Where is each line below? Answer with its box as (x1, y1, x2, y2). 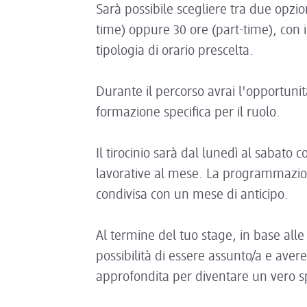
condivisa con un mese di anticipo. (96, 188, 292, 202)
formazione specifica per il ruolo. (96, 106, 284, 120)
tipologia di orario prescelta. (96, 45, 257, 58)
